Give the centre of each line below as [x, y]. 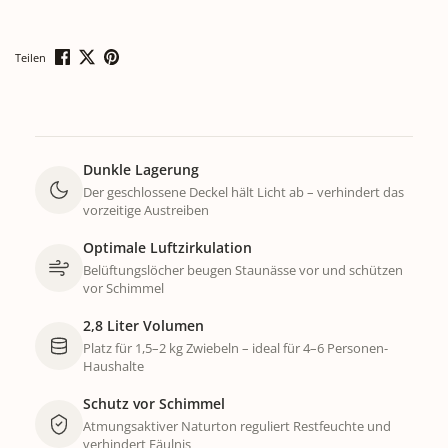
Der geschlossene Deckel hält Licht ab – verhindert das [243, 191]
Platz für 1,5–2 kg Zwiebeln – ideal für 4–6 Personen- [235, 347]
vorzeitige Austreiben [146, 209]
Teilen [30, 57]
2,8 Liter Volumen [143, 325]
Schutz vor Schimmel [154, 403]
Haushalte [113, 365]
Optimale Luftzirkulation [167, 247]
